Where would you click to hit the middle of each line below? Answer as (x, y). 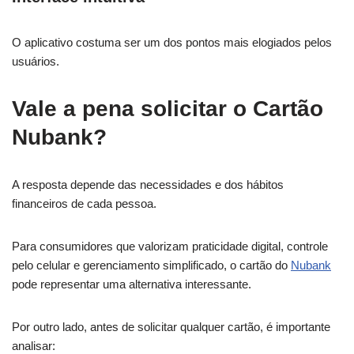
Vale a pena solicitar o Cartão (168, 108)
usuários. (36, 61)
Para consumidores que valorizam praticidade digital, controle (170, 246)
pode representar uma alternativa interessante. (132, 284)
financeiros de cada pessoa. (84, 203)
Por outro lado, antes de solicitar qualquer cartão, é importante (171, 326)
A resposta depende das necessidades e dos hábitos (148, 184)
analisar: (34, 345)
